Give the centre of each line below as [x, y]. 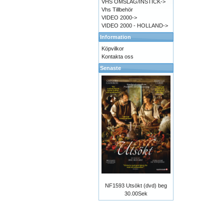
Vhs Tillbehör [117, 9]
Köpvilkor [113, 48]
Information [115, 37]
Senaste [110, 68]
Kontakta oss [117, 56]
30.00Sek [136, 194]
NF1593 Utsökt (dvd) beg [136, 186]
